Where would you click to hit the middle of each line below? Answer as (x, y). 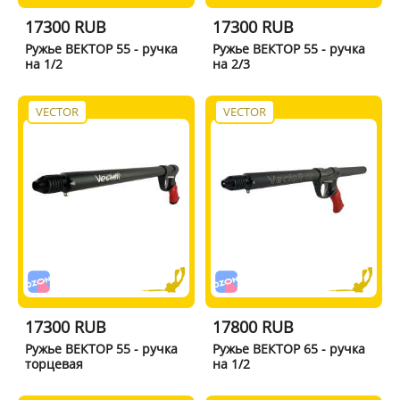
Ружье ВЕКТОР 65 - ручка (289, 348)
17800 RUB (254, 326)
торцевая (54, 363)
